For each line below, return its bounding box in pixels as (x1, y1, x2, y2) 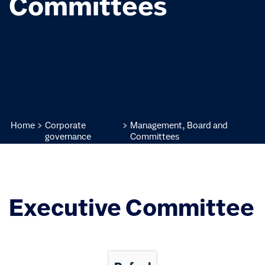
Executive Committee (9, 194, 254, 222)
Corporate (44, 120, 86, 131)
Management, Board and (130, 120, 228, 131)
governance (44, 131, 91, 143)
